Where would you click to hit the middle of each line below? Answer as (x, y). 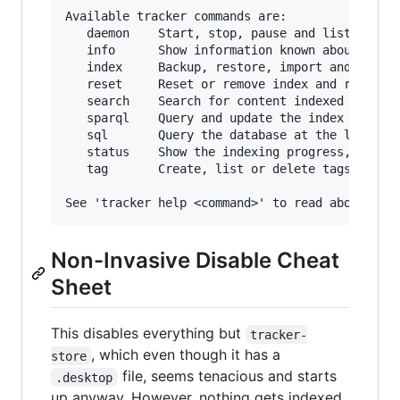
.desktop (84, 377)
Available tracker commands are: (176, 17)
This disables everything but (148, 333)
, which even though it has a (186, 355)
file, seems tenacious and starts (229, 376)
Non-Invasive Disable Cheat (195, 261)
